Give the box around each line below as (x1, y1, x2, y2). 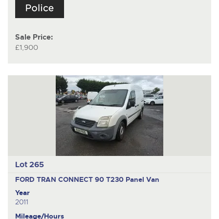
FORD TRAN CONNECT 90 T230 (15, 175, 126, 184)
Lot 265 (15, 159, 44, 170)
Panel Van (125, 175, 159, 184)
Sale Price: (15, 33, 53, 43)
